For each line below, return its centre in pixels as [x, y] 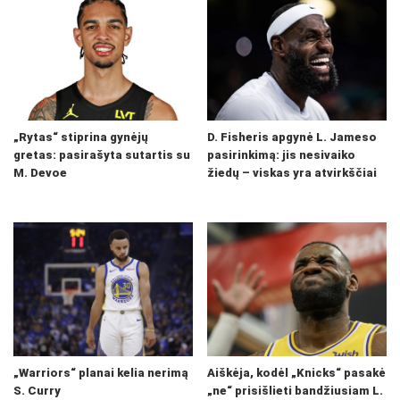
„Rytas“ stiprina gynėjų [81, 137]
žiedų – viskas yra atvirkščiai [292, 173]
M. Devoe [40, 173]
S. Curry [37, 391]
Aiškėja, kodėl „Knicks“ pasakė [296, 373]
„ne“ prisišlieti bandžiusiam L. [295, 391]
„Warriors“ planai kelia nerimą [101, 373]
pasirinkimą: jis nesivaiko [281, 155]
